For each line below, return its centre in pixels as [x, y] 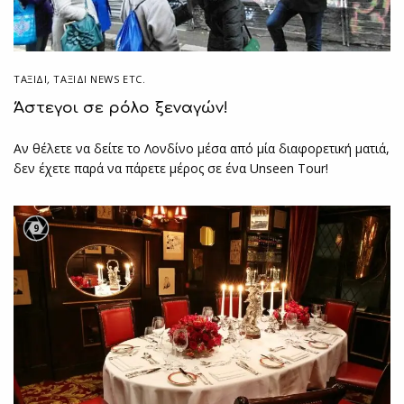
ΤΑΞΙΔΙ [31, 79]
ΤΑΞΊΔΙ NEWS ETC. [100, 79]
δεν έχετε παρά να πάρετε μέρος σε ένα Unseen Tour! [171, 169]
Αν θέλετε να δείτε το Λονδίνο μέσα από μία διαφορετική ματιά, [202, 149]
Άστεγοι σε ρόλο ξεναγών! [121, 108]
